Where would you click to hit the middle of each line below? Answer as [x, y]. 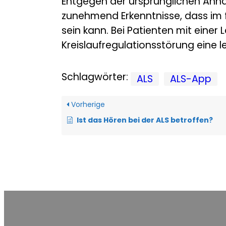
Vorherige [87, 105]
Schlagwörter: [95, 77]
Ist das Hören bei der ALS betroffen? [145, 120]
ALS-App [191, 79]
